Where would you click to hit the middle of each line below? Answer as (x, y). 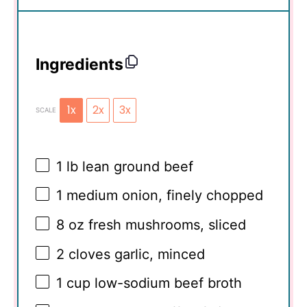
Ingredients (79, 65)
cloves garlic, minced (135, 254)
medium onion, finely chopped (163, 196)
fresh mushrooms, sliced (165, 224)
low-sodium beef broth (166, 283)
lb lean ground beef (128, 166)
